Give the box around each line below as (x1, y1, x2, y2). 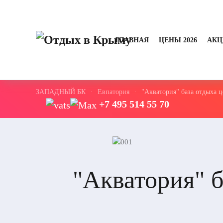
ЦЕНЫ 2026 (158, 36, 197, 44)
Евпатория (98, 88, 129, 96)
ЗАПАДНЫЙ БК (36, 88, 86, 96)
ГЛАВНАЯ (115, 36, 149, 44)
